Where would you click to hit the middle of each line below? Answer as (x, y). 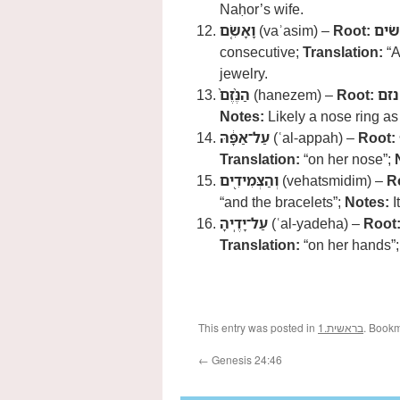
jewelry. (244, 73)
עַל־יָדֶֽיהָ (244, 223)
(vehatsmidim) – (333, 180)
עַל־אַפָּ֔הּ (245, 137)
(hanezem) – (293, 95)
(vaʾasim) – (294, 30)
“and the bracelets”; (282, 202)
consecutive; (261, 52)
